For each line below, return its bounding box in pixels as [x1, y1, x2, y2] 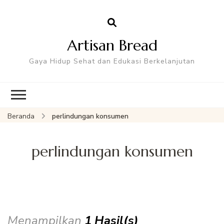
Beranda [7, 111, 34, 121]
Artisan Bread [66, 35, 157, 54]
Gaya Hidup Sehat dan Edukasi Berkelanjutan [29, 56, 195, 66]
